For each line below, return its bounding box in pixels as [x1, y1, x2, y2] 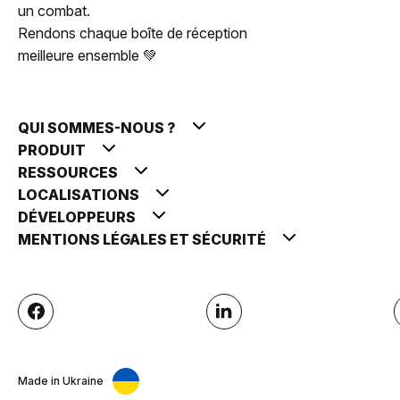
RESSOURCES [18, 162, 121, 181]
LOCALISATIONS [18, 185, 142, 204]
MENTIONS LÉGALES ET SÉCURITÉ [18, 229, 269, 248]
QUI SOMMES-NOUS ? [18, 118, 179, 137]
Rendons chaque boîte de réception [18, 23, 247, 42]
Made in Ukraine [18, 374, 104, 388]
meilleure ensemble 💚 [18, 46, 157, 64]
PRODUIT [18, 140, 88, 159]
